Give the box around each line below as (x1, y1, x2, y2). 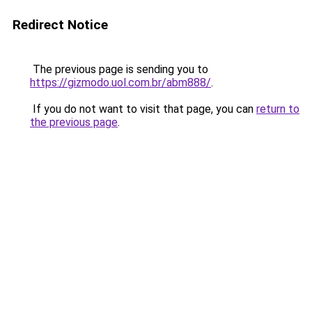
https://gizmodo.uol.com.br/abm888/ (30, 76, 211, 89)
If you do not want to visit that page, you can (30, 102, 256, 116)
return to (256, 102, 299, 116)
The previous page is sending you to (30, 63, 208, 76)
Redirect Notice (13, 17, 108, 33)
